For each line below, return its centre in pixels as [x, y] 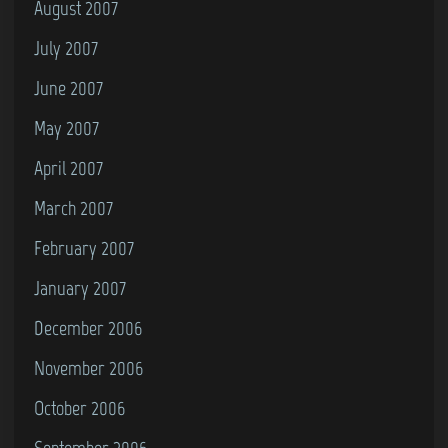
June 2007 [68, 87]
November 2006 [88, 367]
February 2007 [84, 247]
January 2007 [80, 287]
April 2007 [68, 167]
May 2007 [66, 127]
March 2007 [73, 207]
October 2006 [79, 407]
